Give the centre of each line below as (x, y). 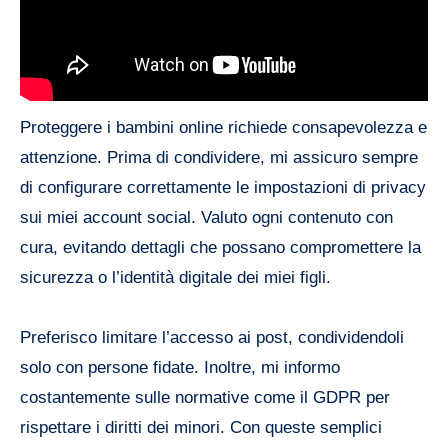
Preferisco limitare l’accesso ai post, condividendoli (212, 338)
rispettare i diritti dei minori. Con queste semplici (201, 428)
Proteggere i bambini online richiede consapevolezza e (223, 128)
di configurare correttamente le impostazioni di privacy (223, 188)
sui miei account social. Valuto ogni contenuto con (206, 218)
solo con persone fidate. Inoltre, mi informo (180, 368)
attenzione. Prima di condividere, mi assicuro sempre (219, 158)
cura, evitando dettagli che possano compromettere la (220, 248)
